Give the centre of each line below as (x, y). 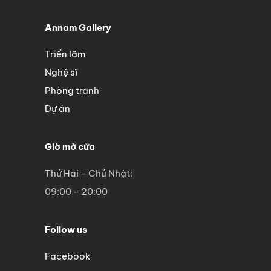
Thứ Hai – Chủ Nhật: (89, 173)
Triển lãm (65, 54)
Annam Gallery (78, 27)
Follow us (66, 229)
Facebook (67, 256)
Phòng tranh (72, 90)
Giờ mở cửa (70, 146)
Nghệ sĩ (61, 72)
